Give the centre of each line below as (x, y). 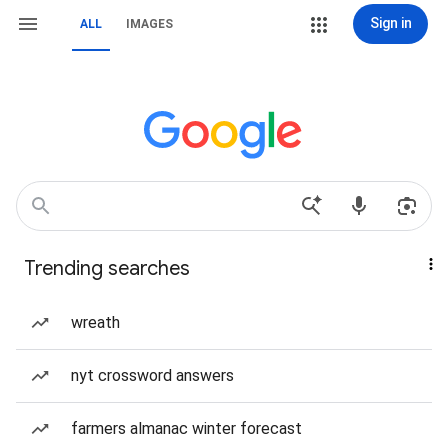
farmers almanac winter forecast (186, 428)
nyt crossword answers (152, 375)
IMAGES (149, 24)
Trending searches (107, 268)
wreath (95, 322)
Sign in (390, 23)
